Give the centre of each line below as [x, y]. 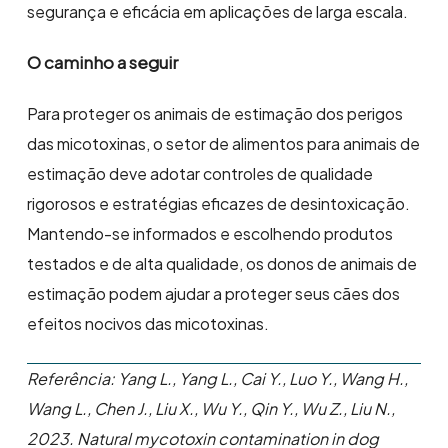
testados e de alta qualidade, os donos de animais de [222, 264]
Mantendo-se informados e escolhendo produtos [210, 234]
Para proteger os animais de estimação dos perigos [215, 114]
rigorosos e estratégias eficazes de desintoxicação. [219, 204]
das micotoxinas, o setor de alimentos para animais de [224, 144]
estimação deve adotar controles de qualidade [200, 174]
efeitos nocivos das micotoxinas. [148, 324]
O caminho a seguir [103, 62]
